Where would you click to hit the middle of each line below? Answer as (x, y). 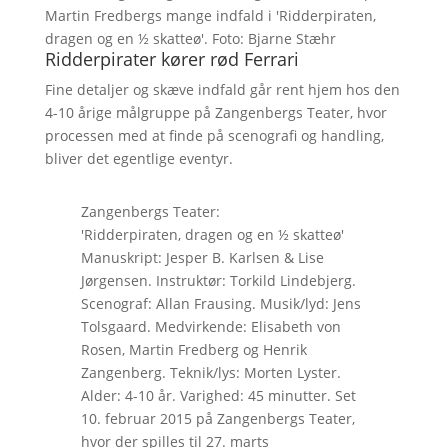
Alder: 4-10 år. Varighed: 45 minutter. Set (218, 395)
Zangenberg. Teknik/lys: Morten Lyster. (210, 372)
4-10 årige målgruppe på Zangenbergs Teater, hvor (215, 112)
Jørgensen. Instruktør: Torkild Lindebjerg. (218, 280)
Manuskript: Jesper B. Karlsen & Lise (202, 257)
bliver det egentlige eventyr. (138, 158)
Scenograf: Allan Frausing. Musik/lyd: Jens (220, 303)
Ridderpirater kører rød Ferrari (171, 58)
